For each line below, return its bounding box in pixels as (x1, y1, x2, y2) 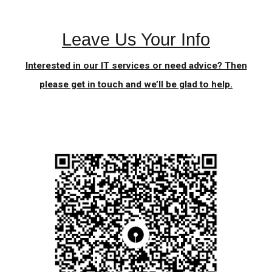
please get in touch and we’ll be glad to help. (39, 78, 233, 90)
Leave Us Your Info (62, 29, 210, 49)
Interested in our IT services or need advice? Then (25, 59, 247, 71)
